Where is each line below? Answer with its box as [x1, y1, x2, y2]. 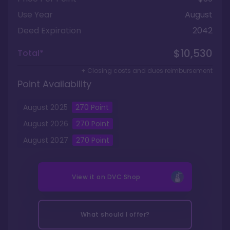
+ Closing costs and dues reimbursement [81, 66, 213, 75]
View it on [72, 172, 107, 181]
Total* [17, 47, 44, 59]
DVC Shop [107, 172, 141, 181]
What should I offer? [80, 210, 150, 219]
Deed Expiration [17, 25, 81, 36]
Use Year [17, 9, 53, 21]
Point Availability [17, 78, 91, 90]
